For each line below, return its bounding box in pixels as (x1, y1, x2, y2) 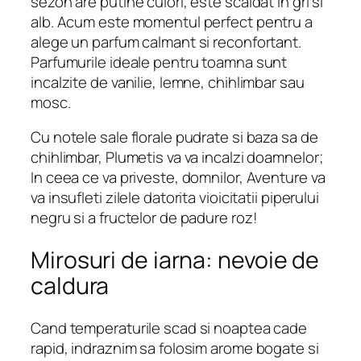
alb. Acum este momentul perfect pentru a (31, 10, 313, 32)
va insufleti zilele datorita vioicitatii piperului (31, 187, 319, 209)
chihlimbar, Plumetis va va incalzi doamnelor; (31, 147, 323, 168)
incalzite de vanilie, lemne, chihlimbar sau (31, 71, 305, 93)
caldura (31, 269, 110, 301)
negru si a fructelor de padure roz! (31, 207, 258, 229)
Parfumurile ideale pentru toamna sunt (31, 51, 288, 73)
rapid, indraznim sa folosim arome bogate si (31, 337, 319, 359)
